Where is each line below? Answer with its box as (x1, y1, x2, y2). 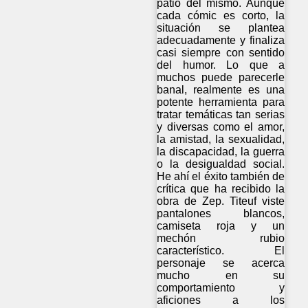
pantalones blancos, (157, 208, 285, 220)
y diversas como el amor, (157, 121, 285, 133)
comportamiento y (157, 282, 285, 294)
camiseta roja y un (157, 220, 285, 232)
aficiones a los (157, 294, 285, 307)
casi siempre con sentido (157, 47, 285, 59)
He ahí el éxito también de (157, 170, 285, 183)
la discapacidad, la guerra (157, 146, 285, 158)
